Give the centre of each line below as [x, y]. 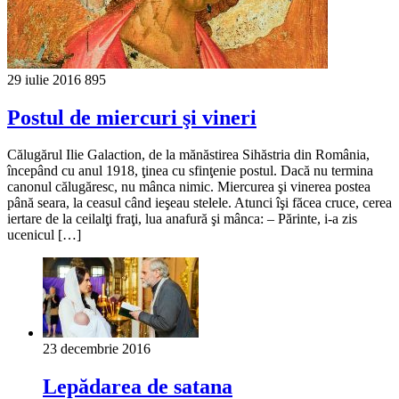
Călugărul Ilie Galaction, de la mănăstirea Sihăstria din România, [188, 155]
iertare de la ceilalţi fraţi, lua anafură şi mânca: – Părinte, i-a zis [182, 219]
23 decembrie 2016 [97, 349]
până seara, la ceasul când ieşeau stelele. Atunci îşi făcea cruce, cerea [199, 203]
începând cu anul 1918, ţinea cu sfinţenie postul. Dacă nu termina [190, 171]
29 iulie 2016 [44, 79]
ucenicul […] [44, 235]
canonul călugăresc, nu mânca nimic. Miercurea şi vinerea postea [189, 187]
